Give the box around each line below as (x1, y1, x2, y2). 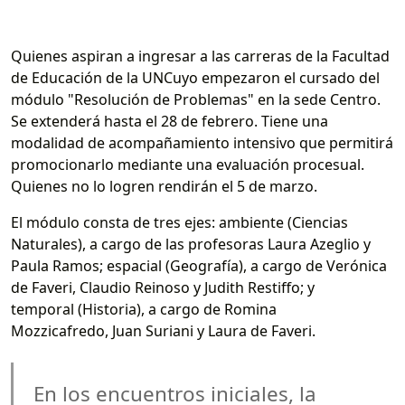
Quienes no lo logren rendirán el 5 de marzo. (11, 176, 317, 197)
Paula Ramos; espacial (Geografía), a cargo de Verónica (11, 256, 387, 277)
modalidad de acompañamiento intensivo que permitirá (11, 133, 393, 154)
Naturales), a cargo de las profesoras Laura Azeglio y (11, 234, 371, 255)
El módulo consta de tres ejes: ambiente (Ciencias (11, 212, 348, 233)
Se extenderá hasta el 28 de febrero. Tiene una (11, 111, 328, 132)
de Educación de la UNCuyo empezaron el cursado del (11, 68, 380, 89)
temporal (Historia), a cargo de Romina (11, 299, 277, 320)
